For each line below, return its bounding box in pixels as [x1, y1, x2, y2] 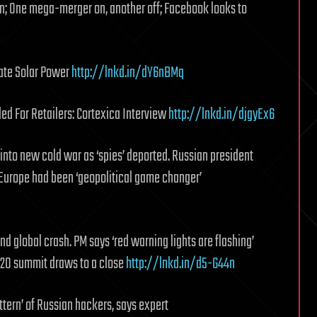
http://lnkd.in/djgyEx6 [168, 102, 275, 127]
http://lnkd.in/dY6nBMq [71, 60, 184, 85]
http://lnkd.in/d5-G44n [126, 251, 235, 276]
